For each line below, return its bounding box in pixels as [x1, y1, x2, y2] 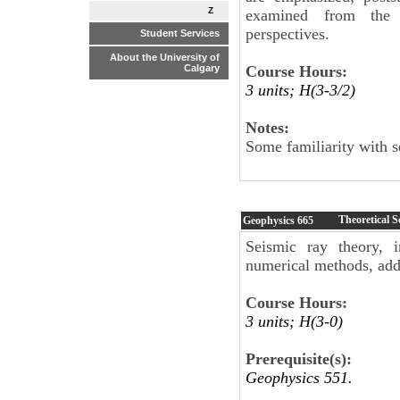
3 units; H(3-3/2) [246, 80, 355, 99]
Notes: [246, 118, 289, 137]
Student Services [140, 28, 220, 39]
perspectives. [246, 24, 329, 43]
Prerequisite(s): [246, 349, 352, 368]
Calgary [184, 62, 220, 74]
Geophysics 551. [246, 368, 353, 387]
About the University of [110, 52, 220, 63]
